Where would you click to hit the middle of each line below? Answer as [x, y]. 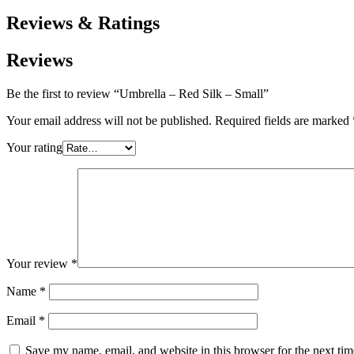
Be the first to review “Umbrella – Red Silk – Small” [137, 93]
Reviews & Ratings [83, 23]
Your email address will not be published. [109, 120]
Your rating [34, 147]
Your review [39, 263]
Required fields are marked [284, 120]
